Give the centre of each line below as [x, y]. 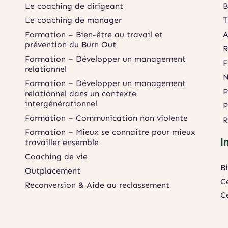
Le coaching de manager [73, 20]
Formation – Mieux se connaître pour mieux [111, 132]
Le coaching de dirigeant [74, 6]
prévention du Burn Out [70, 45]
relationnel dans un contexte [82, 94]
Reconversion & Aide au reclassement [97, 185]
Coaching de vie [56, 157]
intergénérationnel [61, 104]
